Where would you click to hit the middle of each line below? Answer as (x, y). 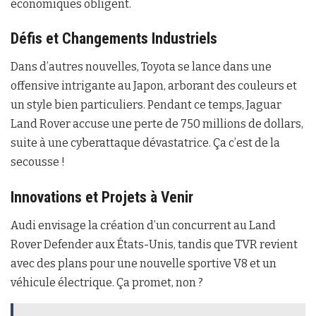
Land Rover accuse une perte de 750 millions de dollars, (157, 124)
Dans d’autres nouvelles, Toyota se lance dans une (141, 67)
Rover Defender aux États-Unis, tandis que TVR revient (154, 244)
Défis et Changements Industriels (114, 39)
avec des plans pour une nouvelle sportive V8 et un (144, 263)
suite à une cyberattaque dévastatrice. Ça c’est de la (145, 143)
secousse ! (38, 162)
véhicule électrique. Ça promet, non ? (107, 282)
